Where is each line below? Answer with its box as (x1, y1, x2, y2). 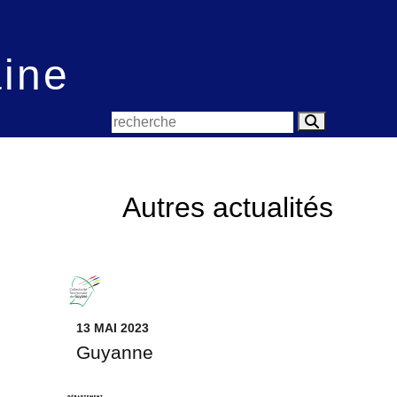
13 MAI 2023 (76, 321, 149, 335)
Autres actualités (122, 191, 333, 223)
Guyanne (76, 342, 153, 362)
